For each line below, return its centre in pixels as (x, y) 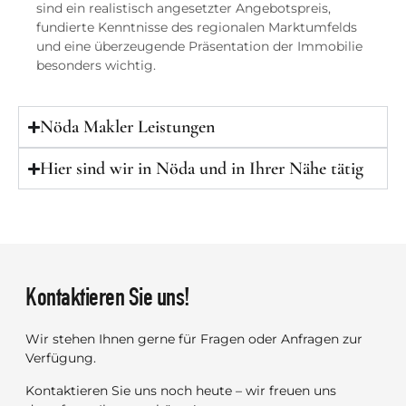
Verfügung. (61, 358)
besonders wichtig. (96, 65)
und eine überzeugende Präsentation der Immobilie (199, 46)
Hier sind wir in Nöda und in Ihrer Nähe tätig (202, 169)
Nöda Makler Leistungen (128, 127)
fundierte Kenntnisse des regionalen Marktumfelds (197, 27)
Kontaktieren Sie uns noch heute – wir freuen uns (181, 390)
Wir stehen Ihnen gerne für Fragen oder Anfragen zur (194, 339)
